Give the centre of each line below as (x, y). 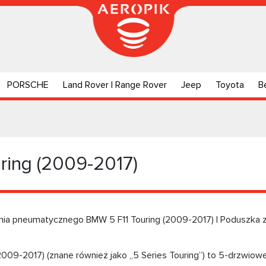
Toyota (229, 85)
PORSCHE (28, 85)
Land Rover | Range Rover (115, 85)
